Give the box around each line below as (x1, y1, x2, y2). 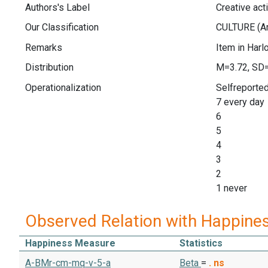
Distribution (25, 62, 74, 74)
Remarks (25, 41, 62, 53)
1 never (215, 182, 247, 194)
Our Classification (25, 22, 99, 33)
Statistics (179, 237, 223, 249)
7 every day (215, 96, 264, 108)
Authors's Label (25, 1, 90, 13)
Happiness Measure (25, 237, 115, 249)
